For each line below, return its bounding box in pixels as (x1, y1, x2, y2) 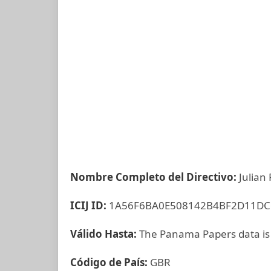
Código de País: (70, 255, 150, 269)
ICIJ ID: (70, 198, 109, 212)
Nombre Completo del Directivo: (70, 170, 239, 184)
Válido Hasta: (70, 227, 139, 241)
